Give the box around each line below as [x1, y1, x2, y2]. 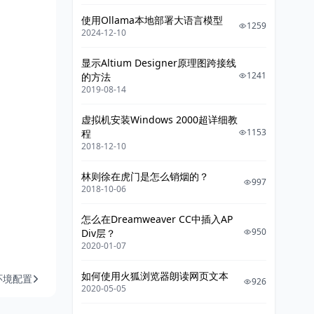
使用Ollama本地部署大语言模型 [81, 13, 223, 27]
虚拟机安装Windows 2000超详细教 [81, 113, 238, 126]
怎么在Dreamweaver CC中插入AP [81, 212, 233, 226]
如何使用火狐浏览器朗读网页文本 [81, 269, 228, 282]
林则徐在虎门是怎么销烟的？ [81, 170, 209, 183]
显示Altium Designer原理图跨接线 [81, 56, 236, 69]
